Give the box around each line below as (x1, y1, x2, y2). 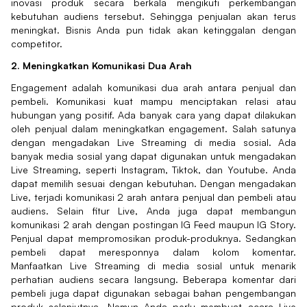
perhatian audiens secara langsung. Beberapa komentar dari (11, 273, 296, 285)
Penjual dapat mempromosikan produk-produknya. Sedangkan (11, 232, 296, 244)
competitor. (11, 37, 62, 49)
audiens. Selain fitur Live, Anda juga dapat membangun (11, 204, 296, 217)
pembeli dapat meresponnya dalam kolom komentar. (11, 245, 296, 258)
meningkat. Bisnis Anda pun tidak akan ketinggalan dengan (11, 23, 296, 36)
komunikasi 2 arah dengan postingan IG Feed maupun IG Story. (11, 218, 296, 230)
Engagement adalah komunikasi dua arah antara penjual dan (11, 81, 296, 93)
